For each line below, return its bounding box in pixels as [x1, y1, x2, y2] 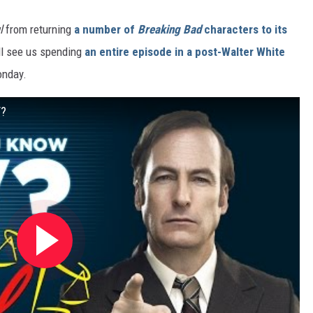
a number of [74, 22, 138, 37]
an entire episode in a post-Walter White [85, 45, 285, 59]
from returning [3, 22, 74, 37]
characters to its [201, 22, 287, 37]
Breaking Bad [138, 22, 201, 37]
